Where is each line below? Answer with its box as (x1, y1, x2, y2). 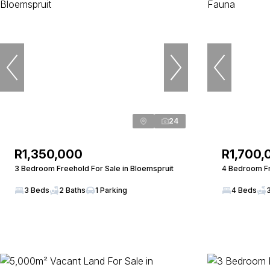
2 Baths (59, 186, 86, 195)
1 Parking (95, 186, 127, 195)
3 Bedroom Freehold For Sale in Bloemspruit (14, 164, 174, 173)
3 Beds (24, 186, 49, 195)
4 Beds (231, 186, 257, 195)
